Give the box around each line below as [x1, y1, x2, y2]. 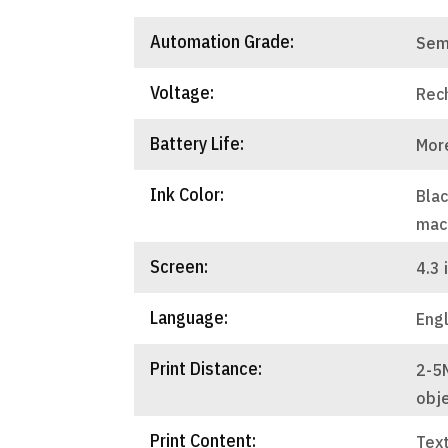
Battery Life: [150, 131, 245, 155]
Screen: [150, 254, 209, 278]
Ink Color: [150, 182, 225, 206]
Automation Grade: [150, 29, 295, 53]
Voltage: [150, 80, 215, 104]
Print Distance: [150, 356, 263, 380]
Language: [150, 305, 229, 329]
